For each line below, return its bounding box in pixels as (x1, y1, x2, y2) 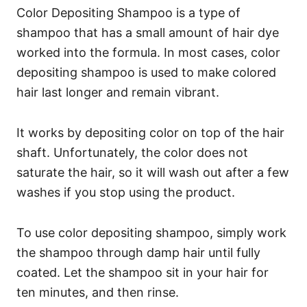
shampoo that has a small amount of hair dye (16, 25, 279, 40)
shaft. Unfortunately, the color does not (16, 145, 248, 160)
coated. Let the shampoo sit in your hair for (16, 265, 269, 280)
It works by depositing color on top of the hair (16, 125, 284, 140)
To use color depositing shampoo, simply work (16, 225, 286, 240)
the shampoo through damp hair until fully (16, 245, 260, 260)
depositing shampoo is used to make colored (16, 64, 276, 79)
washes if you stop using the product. (16, 184, 238, 199)
